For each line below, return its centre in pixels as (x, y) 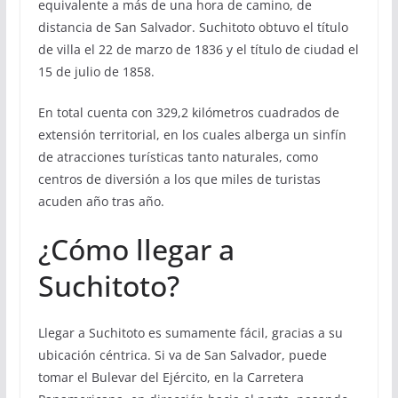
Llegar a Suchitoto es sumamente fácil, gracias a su (190, 333)
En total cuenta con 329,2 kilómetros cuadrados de (188, 113)
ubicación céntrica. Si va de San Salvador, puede (182, 355)
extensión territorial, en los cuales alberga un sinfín (192, 135)
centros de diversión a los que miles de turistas (179, 179)
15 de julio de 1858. (96, 72)
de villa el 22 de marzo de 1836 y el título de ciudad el (198, 50)
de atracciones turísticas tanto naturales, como (178, 157)
